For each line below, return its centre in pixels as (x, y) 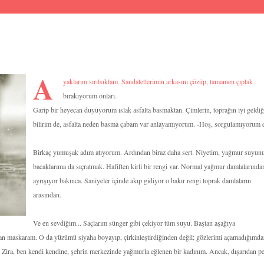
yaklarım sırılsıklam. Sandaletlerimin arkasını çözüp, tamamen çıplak (158, 81)
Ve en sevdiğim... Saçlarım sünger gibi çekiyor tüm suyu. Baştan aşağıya (134, 223)
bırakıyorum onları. (90, 95)
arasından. (47, 194)
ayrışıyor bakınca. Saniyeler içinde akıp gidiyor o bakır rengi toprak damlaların (142, 180)
